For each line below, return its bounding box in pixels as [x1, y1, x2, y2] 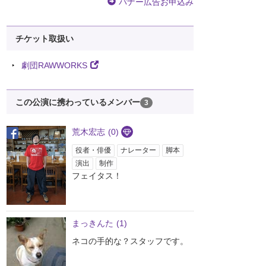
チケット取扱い [15, 34, 74, 44]
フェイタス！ [72, 171, 122, 181]
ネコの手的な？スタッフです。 [72, 236, 188, 246]
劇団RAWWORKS [21, 61, 87, 71]
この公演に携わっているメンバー [15, 97, 140, 107]
